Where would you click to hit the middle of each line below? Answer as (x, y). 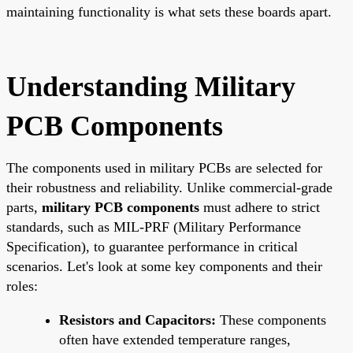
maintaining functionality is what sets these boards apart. (169, 11)
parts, (24, 207)
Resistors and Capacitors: (137, 320)
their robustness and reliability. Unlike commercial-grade (169, 187)
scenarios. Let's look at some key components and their (164, 266)
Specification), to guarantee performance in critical (152, 246)
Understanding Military (151, 86)
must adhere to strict (260, 207)
